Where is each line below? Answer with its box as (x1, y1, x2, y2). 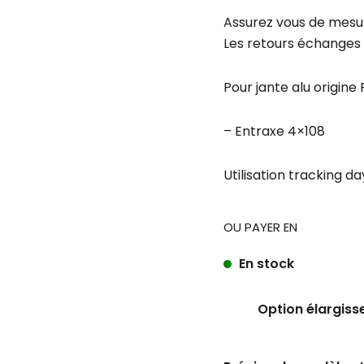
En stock (235, 254, 294, 274)
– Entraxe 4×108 (223, 122, 325, 141)
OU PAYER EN (223, 218, 297, 236)
